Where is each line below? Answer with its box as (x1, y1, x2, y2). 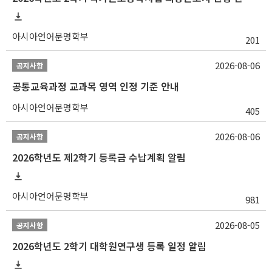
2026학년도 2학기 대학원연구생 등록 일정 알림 (12, 238, 206, 253)
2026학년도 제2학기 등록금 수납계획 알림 (12, 149, 186, 165)
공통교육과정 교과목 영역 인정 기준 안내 (12, 78, 179, 93)
